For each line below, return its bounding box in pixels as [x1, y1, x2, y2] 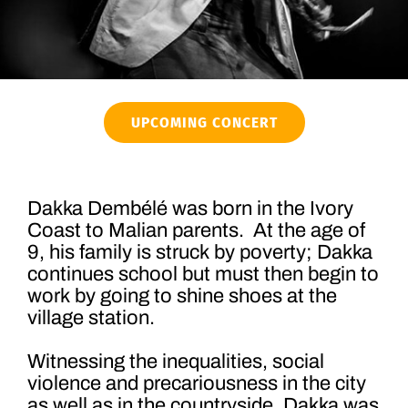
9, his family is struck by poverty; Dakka [27, 241, 372, 263]
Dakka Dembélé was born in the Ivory [27, 198, 353, 219]
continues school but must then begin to [27, 263, 379, 285]
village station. [27, 307, 155, 329]
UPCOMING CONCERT [130, 113, 278, 132]
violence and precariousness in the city [27, 372, 366, 394]
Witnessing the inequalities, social [27, 351, 324, 372]
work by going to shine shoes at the [27, 285, 337, 307]
